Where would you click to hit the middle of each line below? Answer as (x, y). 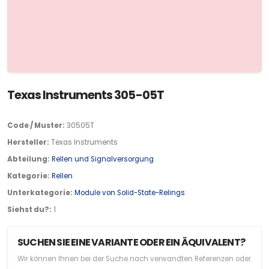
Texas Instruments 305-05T (86, 95)
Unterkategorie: (40, 192)
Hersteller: (28, 142)
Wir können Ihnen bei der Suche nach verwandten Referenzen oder (134, 258)
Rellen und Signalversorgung (103, 159)
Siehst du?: (29, 209)
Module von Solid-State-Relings (130, 192)
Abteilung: (29, 159)
